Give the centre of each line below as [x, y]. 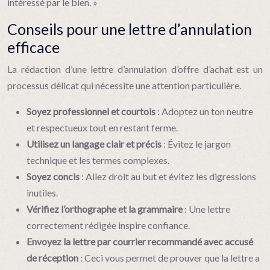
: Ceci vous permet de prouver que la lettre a [170, 258]
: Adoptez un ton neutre [205, 111]
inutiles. [42, 193]
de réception [53, 258]
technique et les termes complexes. [98, 160]
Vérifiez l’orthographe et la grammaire [105, 209]
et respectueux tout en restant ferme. [102, 127]
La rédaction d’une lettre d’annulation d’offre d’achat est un [135, 69]
